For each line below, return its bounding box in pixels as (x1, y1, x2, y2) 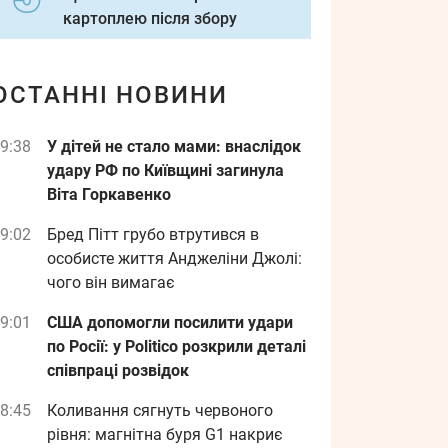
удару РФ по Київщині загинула (47, 161, 284, 180)
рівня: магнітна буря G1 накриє (47, 425, 283, 444)
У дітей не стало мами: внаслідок (47, 137, 301, 156)
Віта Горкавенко (47, 185, 171, 204)
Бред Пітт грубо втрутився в (47, 225, 259, 244)
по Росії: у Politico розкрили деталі (47, 337, 306, 356)
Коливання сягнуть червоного (47, 401, 273, 420)
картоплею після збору (63, 9, 237, 28)
